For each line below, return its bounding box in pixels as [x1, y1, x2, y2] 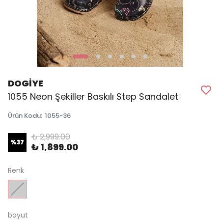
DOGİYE [8, 77, 43, 90]
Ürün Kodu [8, 111, 41, 121]
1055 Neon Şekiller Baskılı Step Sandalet [8, 90, 178, 103]
